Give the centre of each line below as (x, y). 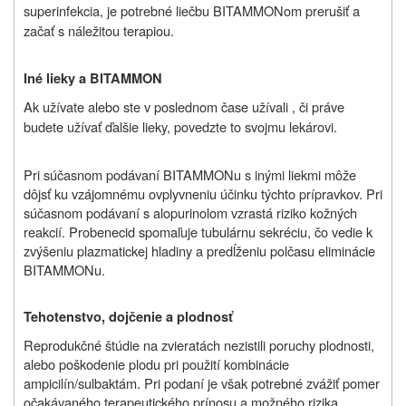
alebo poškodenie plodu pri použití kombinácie (156, 364)
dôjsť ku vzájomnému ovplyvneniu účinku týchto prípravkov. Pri (203, 194)
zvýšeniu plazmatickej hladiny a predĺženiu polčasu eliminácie (199, 251)
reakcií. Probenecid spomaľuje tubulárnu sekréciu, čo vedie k (198, 232)
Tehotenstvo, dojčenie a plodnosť (128, 317)
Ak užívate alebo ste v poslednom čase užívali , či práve (184, 107)
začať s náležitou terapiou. (99, 31)
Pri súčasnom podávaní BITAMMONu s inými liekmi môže (190, 175)
